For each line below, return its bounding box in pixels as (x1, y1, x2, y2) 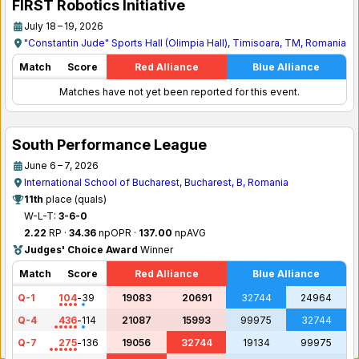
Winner (138, 244, 173, 256)
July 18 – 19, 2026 (24, 20, 103, 32)
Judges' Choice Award (24, 244, 138, 256)
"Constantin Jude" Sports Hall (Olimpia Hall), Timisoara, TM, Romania (24, 37, 346, 49)
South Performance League (12, 136, 207, 153)
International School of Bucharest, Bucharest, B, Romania (24, 176, 288, 188)
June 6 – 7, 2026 (24, 159, 99, 171)
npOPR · (96, 227, 139, 239)
